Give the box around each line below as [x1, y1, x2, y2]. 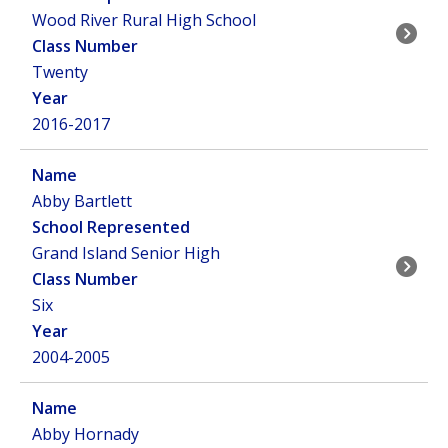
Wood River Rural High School [32, 9, 256, 31]
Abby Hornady [32, 423, 139, 445]
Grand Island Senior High [32, 242, 220, 264]
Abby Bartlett [32, 190, 132, 212]
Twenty [32, 61, 88, 83]
